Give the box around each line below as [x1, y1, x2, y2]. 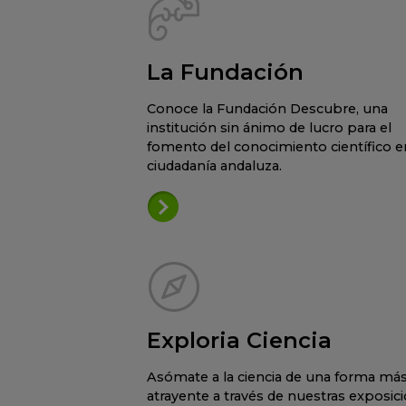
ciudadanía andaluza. [146, 158, 282, 175]
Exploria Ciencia [146, 327, 332, 354]
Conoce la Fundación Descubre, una [146, 101, 388, 118]
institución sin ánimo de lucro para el [146, 120, 391, 137]
